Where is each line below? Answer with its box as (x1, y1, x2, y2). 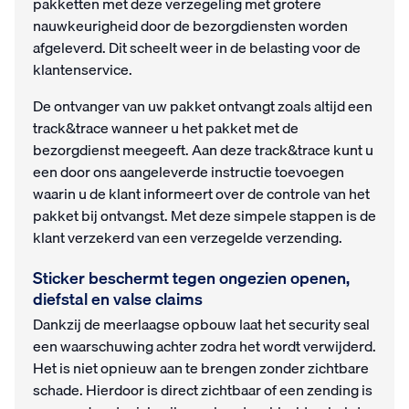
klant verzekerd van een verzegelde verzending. (33, 225, 342, 250)
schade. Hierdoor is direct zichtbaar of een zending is (33, 378, 372, 403)
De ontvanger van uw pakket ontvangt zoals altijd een (33, 94, 372, 119)
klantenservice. (33, 58, 132, 82)
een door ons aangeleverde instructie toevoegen (33, 160, 344, 184)
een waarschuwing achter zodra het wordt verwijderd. (33, 334, 376, 359)
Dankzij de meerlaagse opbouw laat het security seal (33, 312, 370, 337)
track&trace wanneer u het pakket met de (33, 116, 299, 141)
